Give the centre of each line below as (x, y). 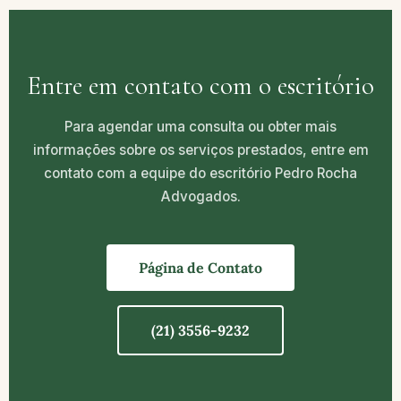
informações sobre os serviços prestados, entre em (200, 150)
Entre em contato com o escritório (200, 86)
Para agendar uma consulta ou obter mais (200, 127)
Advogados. (200, 197)
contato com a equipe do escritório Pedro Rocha (200, 174)
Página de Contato (200, 268)
